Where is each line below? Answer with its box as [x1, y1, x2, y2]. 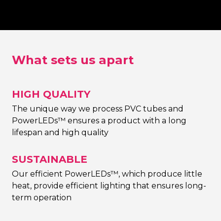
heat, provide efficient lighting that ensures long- [12, 181, 206, 190]
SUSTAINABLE [12, 153, 87, 165]
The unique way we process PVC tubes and [12, 104, 184, 113]
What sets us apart [12, 52, 134, 67]
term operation [12, 192, 72, 202]
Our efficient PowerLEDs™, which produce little [12, 169, 202, 179]
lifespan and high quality [12, 127, 109, 137]
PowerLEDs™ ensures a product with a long [12, 115, 186, 125]
